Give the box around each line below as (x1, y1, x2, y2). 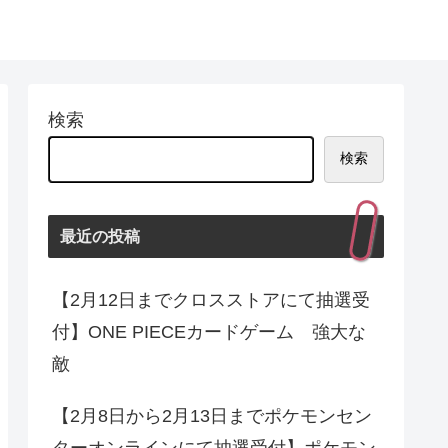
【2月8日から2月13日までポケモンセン (52, 406, 372, 427)
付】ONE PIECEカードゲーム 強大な (52, 322, 366, 343)
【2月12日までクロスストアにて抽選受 (52, 290, 370, 311)
